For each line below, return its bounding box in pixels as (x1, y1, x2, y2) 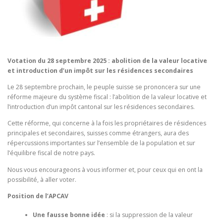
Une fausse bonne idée (32, 211, 105, 219)
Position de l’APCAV (7, 191, 68, 200)
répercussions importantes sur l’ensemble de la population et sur (7, 139, 195, 148)
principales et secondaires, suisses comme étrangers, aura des (7, 129, 189, 138)
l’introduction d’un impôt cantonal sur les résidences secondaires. (7, 103, 195, 111)
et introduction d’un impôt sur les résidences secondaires (7, 66, 193, 75)
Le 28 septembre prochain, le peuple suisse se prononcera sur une (7, 83, 201, 92)
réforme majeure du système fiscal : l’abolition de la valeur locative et (7, 93, 207, 102)
